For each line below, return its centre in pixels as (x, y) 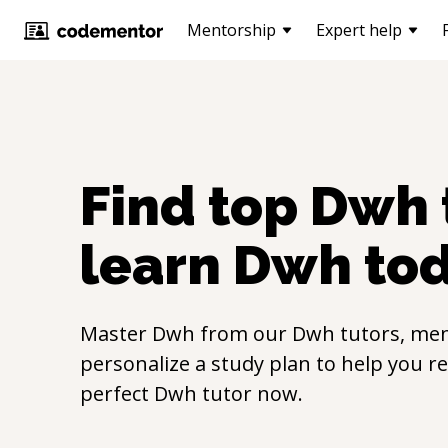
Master (116, 333)
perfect (117, 393)
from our (243, 333)
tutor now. (250, 393)
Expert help (359, 30)
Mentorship (231, 30)
